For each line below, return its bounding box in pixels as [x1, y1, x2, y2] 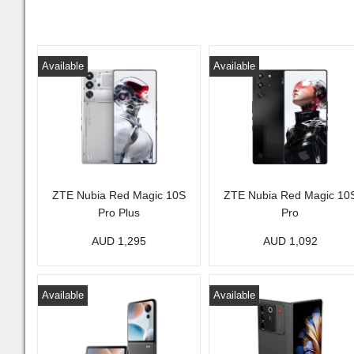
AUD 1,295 [91, 235, 146, 247]
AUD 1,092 [262, 235, 318, 247]
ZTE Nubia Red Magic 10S [51, 189, 186, 201]
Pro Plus [97, 206, 140, 219]
